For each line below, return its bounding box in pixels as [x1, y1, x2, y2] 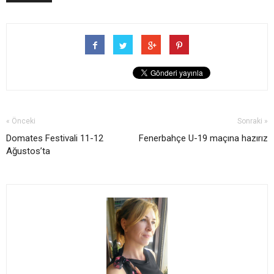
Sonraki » [237, 117, 268, 125]
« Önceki [6, 117, 35, 125]
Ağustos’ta [6, 146, 50, 157]
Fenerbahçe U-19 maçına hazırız [139, 133, 268, 144]
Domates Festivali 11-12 [6, 133, 103, 144]
